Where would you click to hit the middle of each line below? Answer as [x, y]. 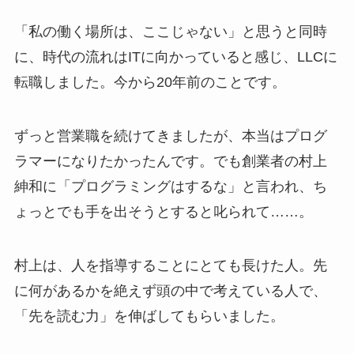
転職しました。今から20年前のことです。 [150, 83]
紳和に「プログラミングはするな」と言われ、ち [170, 187]
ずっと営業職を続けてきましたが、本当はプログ [170, 136]
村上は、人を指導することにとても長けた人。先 [170, 266]
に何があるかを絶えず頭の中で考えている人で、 [170, 291]
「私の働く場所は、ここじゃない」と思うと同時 [170, 32]
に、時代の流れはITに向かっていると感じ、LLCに [175, 57]
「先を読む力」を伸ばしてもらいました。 [149, 316]
